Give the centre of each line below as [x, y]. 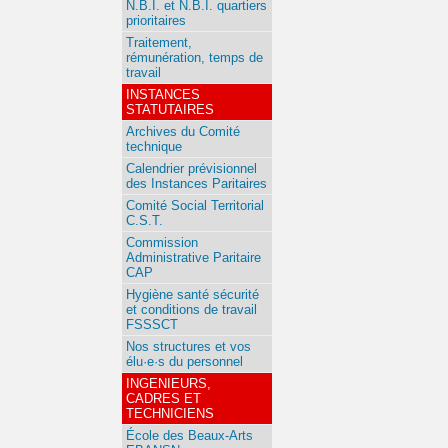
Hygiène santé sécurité [192, 294]
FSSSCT [152, 324]
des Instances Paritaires [196, 183]
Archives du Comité [183, 131]
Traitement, [159, 42]
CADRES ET [163, 398]
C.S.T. [144, 220]
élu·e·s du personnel [184, 361]
